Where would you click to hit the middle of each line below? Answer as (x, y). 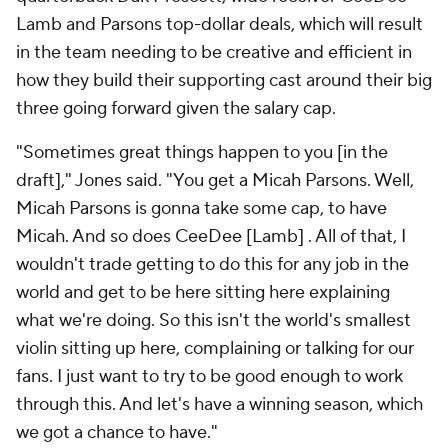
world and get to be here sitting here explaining (203, 293)
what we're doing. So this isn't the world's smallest (213, 321)
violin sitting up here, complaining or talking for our (215, 349)
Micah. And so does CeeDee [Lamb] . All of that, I (211, 237)
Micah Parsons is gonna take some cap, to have (201, 209)
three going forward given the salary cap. (178, 109)
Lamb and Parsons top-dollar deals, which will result (219, 25)
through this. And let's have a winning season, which (219, 405)
